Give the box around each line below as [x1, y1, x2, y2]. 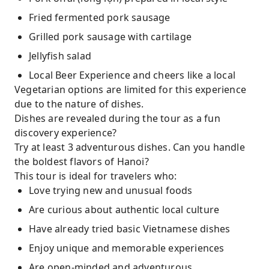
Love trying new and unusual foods [29, 184, 193, 197]
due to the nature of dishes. [14, 97, 144, 110]
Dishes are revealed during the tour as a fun [14, 112, 220, 125]
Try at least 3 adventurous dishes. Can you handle [14, 141, 245, 154]
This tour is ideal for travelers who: [14, 169, 177, 183]
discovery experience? [14, 126, 117, 139]
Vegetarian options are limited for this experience [14, 83, 247, 96]
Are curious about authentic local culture [29, 203, 220, 216]
